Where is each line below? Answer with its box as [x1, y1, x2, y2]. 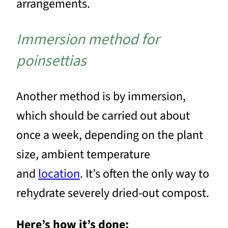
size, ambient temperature [16, 146, 150, 163]
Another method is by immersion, [16, 88, 186, 105]
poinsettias [16, 50, 87, 72]
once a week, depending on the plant [16, 126, 203, 144]
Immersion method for [16, 28, 159, 50]
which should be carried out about [16, 107, 190, 125]
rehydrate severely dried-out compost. [16, 184, 209, 202]
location [38, 165, 80, 183]
